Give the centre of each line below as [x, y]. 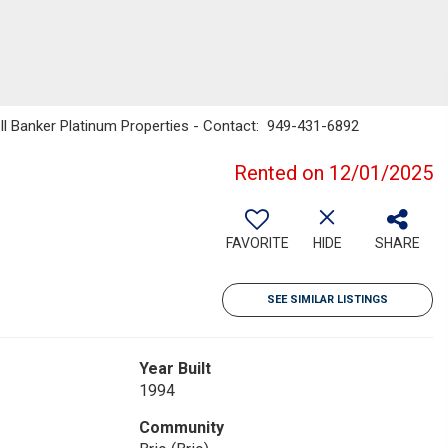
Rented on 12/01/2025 [333, 173]
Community [181, 427]
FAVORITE [257, 243]
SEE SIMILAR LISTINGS [327, 299]
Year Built [174, 368]
